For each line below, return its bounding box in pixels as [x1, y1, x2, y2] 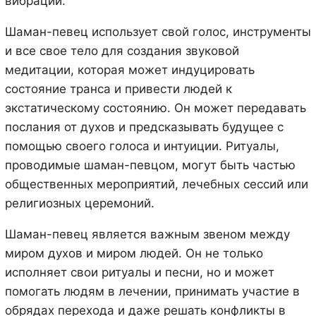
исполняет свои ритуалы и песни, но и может [4, 265, 274, 279]
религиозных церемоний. [4, 195, 154, 210]
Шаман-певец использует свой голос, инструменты [4, 24, 311, 39]
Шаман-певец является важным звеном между [4, 226, 290, 241]
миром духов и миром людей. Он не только [4, 245, 263, 260]
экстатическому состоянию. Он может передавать [4, 100, 306, 115]
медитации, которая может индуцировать [4, 62, 255, 77]
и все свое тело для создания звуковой [4, 43, 239, 58]
